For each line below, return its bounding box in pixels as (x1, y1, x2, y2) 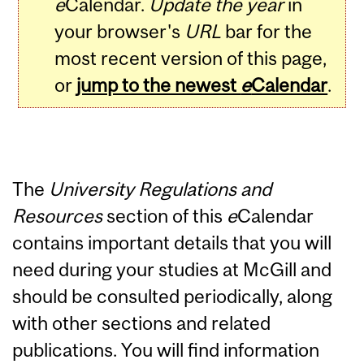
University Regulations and (49, 178, 271, 201)
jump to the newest (76, 74, 241, 97)
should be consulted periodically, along (12, 285, 332, 308)
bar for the (221, 20, 313, 43)
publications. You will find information (12, 339, 319, 362)
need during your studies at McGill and (12, 258, 331, 281)
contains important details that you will (12, 232, 331, 254)
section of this (102, 205, 227, 227)
